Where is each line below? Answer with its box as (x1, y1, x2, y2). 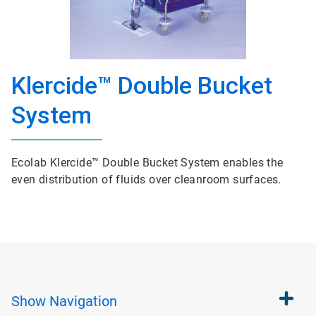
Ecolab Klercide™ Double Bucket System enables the (11, 156, 284, 169)
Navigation (49, 293, 117, 310)
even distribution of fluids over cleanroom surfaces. (11, 173, 281, 186)
